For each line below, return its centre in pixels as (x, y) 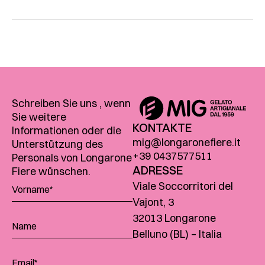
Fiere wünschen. (51, 171)
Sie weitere (39, 117)
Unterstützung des (57, 144)
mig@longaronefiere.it (187, 142)
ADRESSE (158, 170)
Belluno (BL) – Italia (177, 234)
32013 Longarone (174, 218)
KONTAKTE (162, 127)
